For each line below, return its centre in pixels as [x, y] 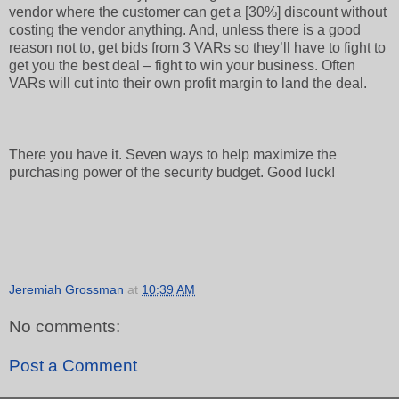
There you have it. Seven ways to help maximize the [173, 155]
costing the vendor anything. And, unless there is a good [185, 30]
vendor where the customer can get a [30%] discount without [198, 12]
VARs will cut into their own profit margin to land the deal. [188, 84]
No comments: [65, 327]
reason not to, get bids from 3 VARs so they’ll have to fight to [197, 48]
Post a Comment [73, 365]
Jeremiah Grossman [66, 290]
